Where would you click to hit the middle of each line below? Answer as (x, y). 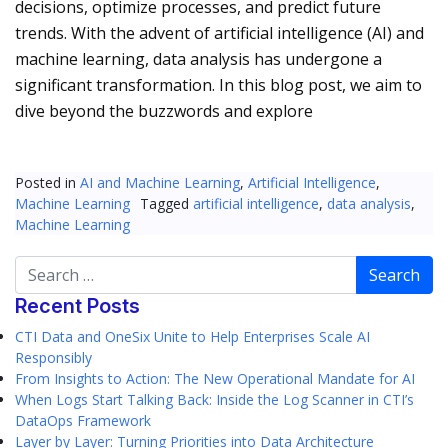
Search (36, 265)
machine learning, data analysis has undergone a (198, 59)
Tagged (166, 203)
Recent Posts (77, 306)
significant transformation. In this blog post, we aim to (218, 85)
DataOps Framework (83, 420)
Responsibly (53, 357)
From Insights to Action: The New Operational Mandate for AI (215, 378)
